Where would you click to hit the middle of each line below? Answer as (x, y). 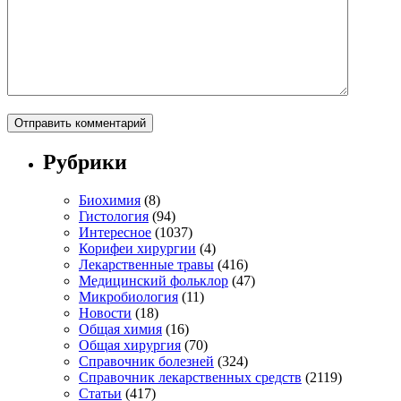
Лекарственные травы (146, 264)
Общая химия (120, 328)
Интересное (115, 232)
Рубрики (85, 162)
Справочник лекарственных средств (190, 377)
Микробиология (128, 296)
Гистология (114, 216)
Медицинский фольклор (154, 280)
